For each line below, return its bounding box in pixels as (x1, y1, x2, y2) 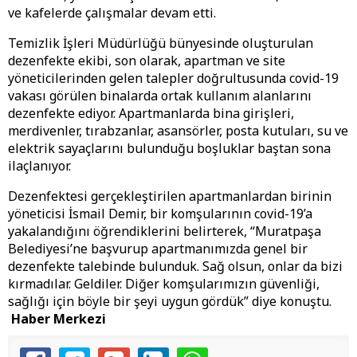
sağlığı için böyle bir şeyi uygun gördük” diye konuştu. (8, 292, 335, 311)
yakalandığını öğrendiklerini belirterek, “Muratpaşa (8, 222, 321, 241)
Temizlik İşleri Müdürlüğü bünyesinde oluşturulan (8, 34, 313, 53)
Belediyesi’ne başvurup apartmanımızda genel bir (8, 240, 308, 258)
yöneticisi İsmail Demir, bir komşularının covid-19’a (8, 205, 312, 223)
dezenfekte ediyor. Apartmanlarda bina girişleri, (8, 104, 294, 123)
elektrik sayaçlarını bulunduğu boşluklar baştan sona (8, 139, 331, 158)
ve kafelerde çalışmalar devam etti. (8, 4, 216, 22)
